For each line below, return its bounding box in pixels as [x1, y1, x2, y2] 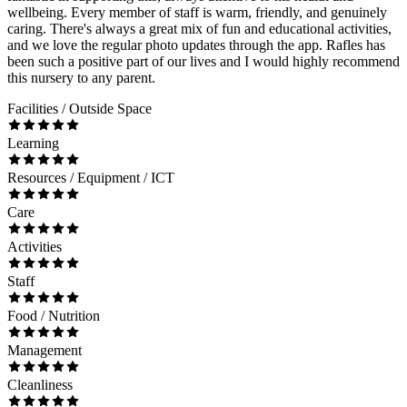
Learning [7, 134, 59, 151]
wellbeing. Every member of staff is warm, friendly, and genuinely [7, 4, 387, 20]
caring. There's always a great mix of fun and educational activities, [7, 20, 392, 36]
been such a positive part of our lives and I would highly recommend [7, 53, 400, 69]
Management [7, 342, 82, 358]
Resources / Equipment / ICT [7, 169, 174, 185]
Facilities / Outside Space [7, 100, 152, 116]
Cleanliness [7, 376, 73, 392]
